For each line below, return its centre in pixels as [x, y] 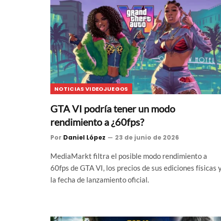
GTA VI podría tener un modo [113, 109]
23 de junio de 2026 [147, 138]
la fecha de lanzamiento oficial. [100, 180]
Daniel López [84, 138]
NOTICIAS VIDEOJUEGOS [91, 89]
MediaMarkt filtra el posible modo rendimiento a [129, 156]
